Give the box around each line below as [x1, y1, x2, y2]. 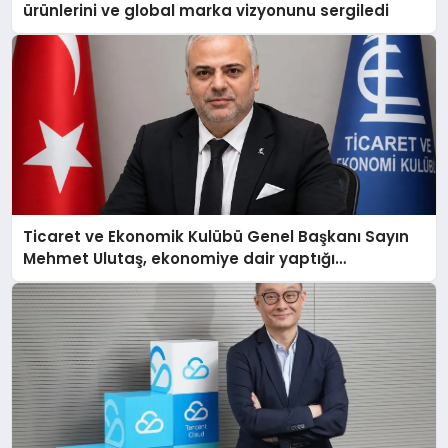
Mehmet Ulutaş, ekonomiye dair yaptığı [23, 248, 336, 270]
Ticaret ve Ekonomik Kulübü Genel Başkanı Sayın [23, 226, 410, 248]
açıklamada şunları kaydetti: [23, 270, 254, 292]
